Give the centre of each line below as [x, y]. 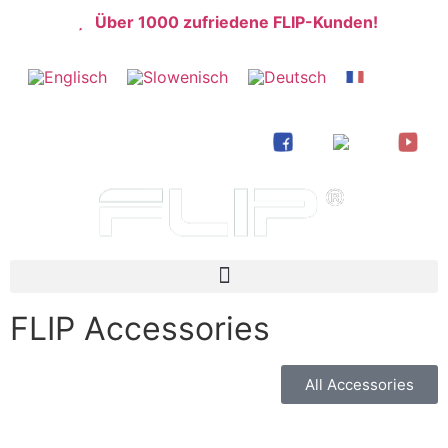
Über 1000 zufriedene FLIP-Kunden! [236, 22]
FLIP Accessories [140, 328]
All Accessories [359, 384]
